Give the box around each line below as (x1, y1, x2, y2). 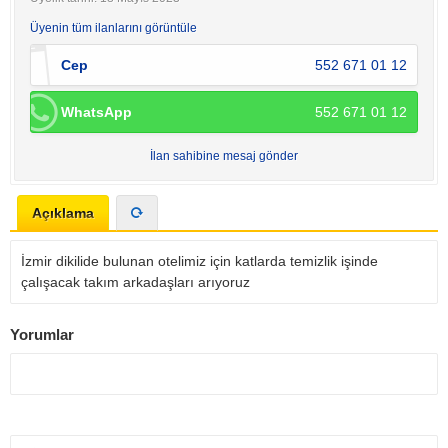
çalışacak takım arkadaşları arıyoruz (21, 274, 254, 290)
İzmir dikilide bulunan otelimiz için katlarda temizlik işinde (21, 253, 378, 269)
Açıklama (32, 205, 94, 221)
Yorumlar (10, 326, 74, 343)
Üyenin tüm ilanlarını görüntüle (30, 21, 197, 35)
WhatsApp (61, 104, 132, 120)
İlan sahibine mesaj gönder (150, 149, 298, 163)
